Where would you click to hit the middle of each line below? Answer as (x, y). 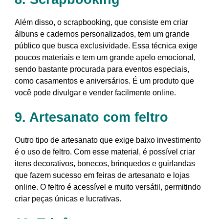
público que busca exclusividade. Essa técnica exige (106, 46)
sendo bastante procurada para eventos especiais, (102, 69)
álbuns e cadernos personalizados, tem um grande (102, 34)
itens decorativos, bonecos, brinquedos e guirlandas (105, 164)
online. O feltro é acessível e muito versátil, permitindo (108, 187)
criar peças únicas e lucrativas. (68, 199)
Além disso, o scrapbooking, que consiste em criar (101, 22)
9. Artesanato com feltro (91, 118)
